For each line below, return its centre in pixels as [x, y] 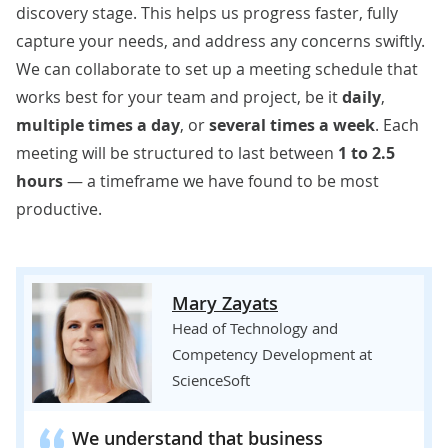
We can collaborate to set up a [130, 68]
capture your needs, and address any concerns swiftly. [220, 40]
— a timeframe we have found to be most [221, 180]
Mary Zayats [225, 303]
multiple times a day [98, 124]
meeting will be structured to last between [177, 152]
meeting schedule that [333, 68]
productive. [59, 208]
